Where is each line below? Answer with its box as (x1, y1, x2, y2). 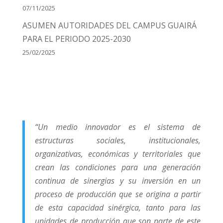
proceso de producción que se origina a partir (34, 189, 201, 200)
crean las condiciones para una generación (34, 162, 201, 173)
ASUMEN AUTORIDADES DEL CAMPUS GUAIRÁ (22, 20, 197, 31)
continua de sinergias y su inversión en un (34, 175, 201, 187)
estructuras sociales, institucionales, (34, 135, 201, 146)
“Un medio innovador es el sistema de (34, 121, 201, 133)
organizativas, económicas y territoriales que (34, 148, 201, 160)
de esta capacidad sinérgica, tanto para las (34, 202, 201, 214)
